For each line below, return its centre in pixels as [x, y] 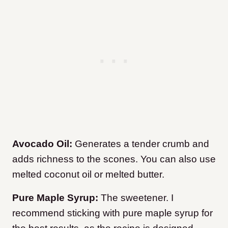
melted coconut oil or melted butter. [88, 175]
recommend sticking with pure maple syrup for [112, 213]
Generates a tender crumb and [142, 144]
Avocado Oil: [44, 144]
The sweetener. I [137, 198]
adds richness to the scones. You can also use [114, 159]
